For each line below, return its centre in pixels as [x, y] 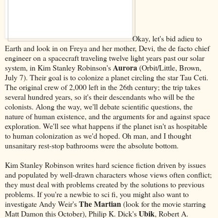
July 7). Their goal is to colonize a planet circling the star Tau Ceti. [107, 77]
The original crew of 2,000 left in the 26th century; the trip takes [103, 87]
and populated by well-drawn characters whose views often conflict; [108, 174]
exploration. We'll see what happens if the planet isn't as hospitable [106, 126]
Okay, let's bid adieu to [167, 38]
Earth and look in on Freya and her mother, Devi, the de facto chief [107, 48]
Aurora [125, 67]
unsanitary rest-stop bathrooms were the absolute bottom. [92, 145]
